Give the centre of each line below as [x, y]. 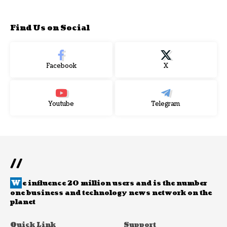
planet [23, 202]
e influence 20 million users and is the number [115, 183]
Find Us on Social [50, 28]
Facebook [61, 66]
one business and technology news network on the [111, 193]
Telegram [166, 104]
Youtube [61, 104]
